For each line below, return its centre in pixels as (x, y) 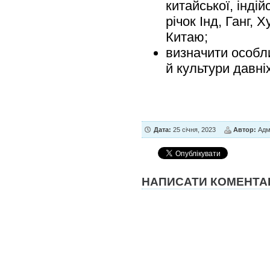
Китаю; (187, 37)
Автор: (245, 130)
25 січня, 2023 (193, 130)
